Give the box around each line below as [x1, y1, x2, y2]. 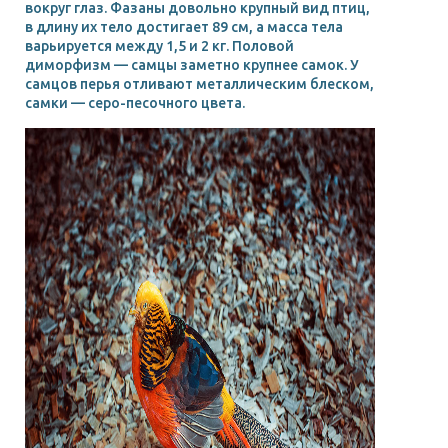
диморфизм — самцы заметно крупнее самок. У [25, 56, 359, 73]
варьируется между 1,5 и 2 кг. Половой [25, 37, 294, 54]
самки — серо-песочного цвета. [25, 94, 245, 111]
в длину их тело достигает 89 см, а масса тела [25, 18, 343, 35]
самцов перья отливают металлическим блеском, [25, 75, 374, 92]
